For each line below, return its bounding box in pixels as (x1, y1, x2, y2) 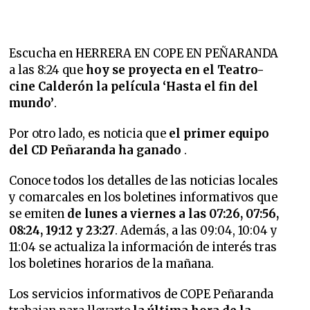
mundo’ (9, 96, 55, 111)
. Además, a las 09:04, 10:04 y (115, 224, 278, 238)
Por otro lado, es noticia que (9, 127, 170, 141)
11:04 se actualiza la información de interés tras (9, 240, 277, 255)
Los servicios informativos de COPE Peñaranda (9, 287, 274, 302)
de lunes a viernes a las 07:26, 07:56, (64, 207, 280, 221)
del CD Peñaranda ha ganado (9, 143, 185, 158)
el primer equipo (169, 127, 270, 141)
